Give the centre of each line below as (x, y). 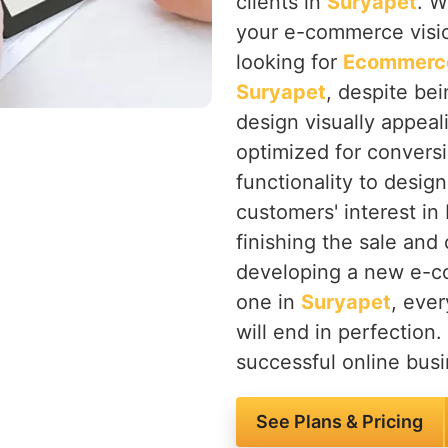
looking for (289, 62)
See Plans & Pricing (339, 421)
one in (268, 302)
